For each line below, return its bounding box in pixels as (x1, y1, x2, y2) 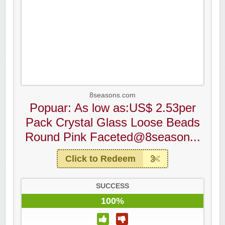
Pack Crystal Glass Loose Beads (25, 116, 200, 129)
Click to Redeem (65, 154, 136, 164)
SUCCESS (96, 182, 129, 190)
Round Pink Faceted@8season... (25, 130, 200, 144)
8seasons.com (89, 91, 136, 99)
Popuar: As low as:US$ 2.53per (29, 101, 196, 115)
